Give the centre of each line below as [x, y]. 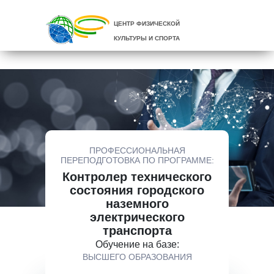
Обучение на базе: [137, 244]
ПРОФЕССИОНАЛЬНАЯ [137, 150]
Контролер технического [137, 177]
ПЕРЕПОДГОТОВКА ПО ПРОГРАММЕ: [137, 160]
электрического [137, 217]
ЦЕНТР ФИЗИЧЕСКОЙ [147, 24]
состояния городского [137, 190]
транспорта [137, 231]
